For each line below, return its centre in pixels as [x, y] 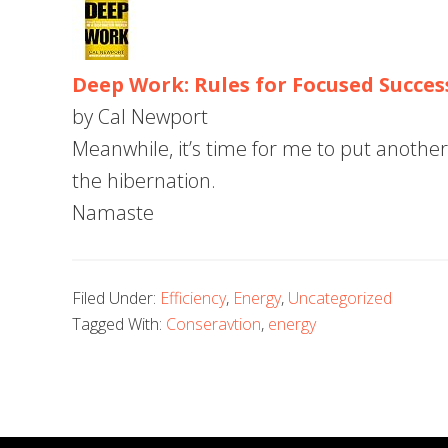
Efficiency [193, 298]
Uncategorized [340, 298]
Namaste [113, 212]
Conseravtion [213, 324]
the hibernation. [144, 180]
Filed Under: [116, 298]
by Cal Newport [140, 116]
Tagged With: [119, 324]
